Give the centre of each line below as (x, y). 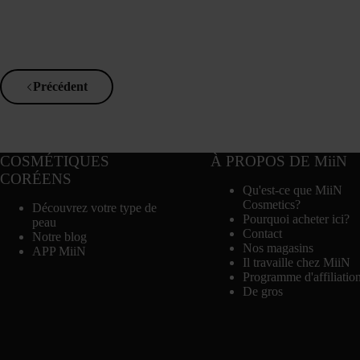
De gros (262, 291)
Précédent (60, 87)
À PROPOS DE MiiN (278, 162)
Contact (262, 233)
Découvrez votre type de (94, 208)
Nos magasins (278, 248)
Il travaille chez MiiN (296, 262)
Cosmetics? (271, 205)
